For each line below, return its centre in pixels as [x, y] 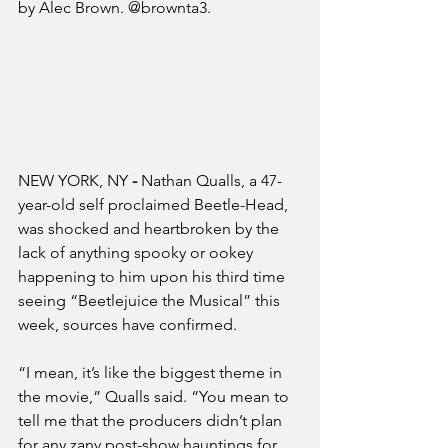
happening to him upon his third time [153, 277]
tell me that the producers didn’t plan [152, 421]
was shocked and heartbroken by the [150, 229]
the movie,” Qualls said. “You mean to [155, 397]
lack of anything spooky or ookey [137, 253]
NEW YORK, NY [73, 181]
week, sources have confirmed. [127, 325]
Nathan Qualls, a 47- [211, 181]
